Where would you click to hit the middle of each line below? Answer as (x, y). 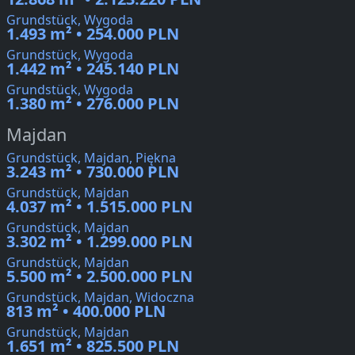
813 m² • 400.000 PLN (86, 311)
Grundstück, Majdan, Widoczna (100, 298)
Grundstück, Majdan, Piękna (91, 158)
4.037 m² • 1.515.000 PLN (99, 207)
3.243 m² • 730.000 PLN (93, 172)
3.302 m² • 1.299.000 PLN (99, 242)
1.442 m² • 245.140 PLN (93, 69)
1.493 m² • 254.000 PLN (93, 34)
